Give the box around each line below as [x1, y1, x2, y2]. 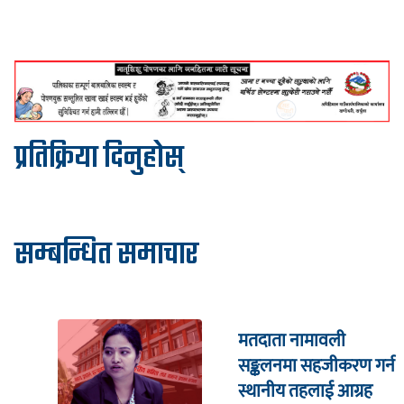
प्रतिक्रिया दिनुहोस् [14, 136, 184, 183]
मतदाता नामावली [238, 325, 345, 356]
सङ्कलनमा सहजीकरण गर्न [238, 350, 395, 381]
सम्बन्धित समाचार [14, 233, 198, 280]
